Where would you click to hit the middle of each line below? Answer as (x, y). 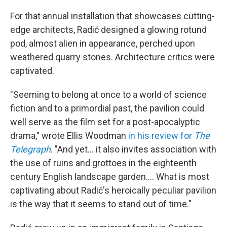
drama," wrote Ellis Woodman (69, 136)
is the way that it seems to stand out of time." (101, 204)
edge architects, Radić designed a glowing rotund (108, 30)
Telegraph (30, 149)
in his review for (161, 136)
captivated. (32, 71)
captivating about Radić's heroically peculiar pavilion (113, 191)
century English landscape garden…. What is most (110, 177)
